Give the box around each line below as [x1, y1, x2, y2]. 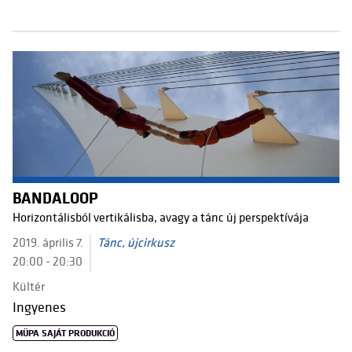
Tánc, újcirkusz [97, 236, 174, 251]
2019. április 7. [13, 236, 83, 251]
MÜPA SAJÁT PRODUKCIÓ [16, 328, 115, 339]
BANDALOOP [13, 189, 98, 208]
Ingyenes [13, 299, 66, 316]
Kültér [13, 280, 45, 295]
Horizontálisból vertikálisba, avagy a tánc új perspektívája [13, 211, 309, 225]
